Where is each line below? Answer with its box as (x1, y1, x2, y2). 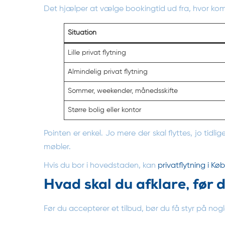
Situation (68, 29, 96, 36)
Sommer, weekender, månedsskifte (68, 87, 178, 94)
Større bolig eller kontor (68, 106, 141, 114)
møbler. (44, 143, 71, 151)
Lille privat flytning (68, 49, 126, 56)
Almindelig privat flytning (68, 68, 148, 75)
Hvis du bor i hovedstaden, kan (44, 161, 158, 170)
